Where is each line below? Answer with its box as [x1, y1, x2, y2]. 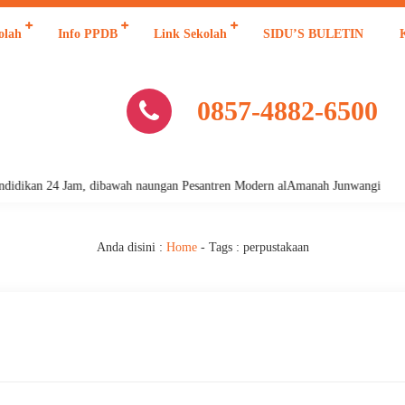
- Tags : [196, 240, 243, 254]
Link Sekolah [154, 27, 227, 41]
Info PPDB [58, 27, 118, 41]
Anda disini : [96, 240, 163, 254]
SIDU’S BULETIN [263, 27, 363, 41]
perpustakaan [242, 240, 309, 254]
